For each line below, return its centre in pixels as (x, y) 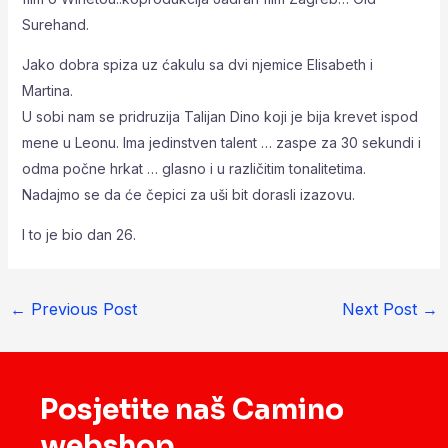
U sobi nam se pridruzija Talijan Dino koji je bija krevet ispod (219, 116)
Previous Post (81, 308)
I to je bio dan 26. (78, 234)
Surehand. (55, 24)
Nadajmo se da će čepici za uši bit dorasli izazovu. (188, 194)
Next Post (382, 308)
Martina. (47, 90)
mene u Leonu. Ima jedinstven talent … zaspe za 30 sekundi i (221, 142)
